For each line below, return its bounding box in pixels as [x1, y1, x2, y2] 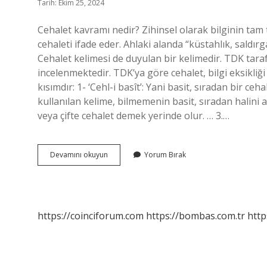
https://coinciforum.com [38, 209, 144, 222]
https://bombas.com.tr [146, 209, 245, 222]
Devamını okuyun [50, 150, 108, 160]
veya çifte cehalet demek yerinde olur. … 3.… [38, 109, 229, 122]
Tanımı [107, 160, 130, 170]
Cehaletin [107, 149, 139, 159]
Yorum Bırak [144, 150, 186, 160]
